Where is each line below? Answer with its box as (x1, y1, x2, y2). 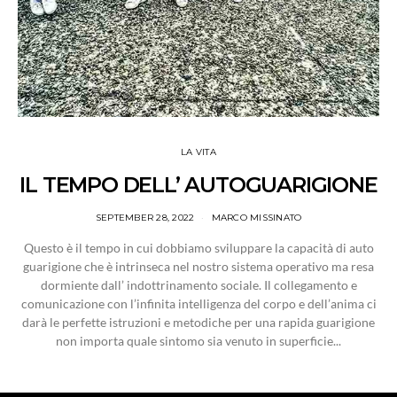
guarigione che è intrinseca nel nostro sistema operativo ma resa (23, 258, 374, 274)
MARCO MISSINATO (211, 211, 302, 223)
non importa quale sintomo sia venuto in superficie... (56, 332, 341, 348)
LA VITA (181, 145, 216, 158)
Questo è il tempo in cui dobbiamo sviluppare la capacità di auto (23, 239, 374, 255)
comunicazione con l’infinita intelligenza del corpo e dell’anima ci (20, 295, 377, 311)
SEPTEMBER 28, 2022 (95, 211, 195, 223)
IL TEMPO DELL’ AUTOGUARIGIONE (19, 171, 378, 198)
